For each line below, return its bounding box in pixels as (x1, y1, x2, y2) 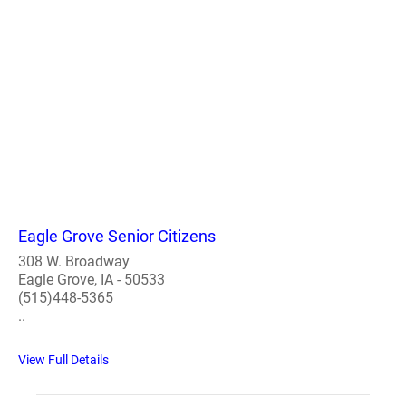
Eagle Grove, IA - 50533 (18, 271, 165, 288)
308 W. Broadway (18, 253, 130, 270)
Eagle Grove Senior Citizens (18, 227, 216, 246)
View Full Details (18, 353, 109, 367)
